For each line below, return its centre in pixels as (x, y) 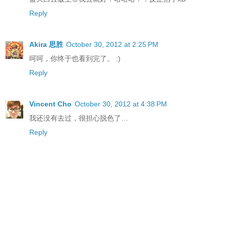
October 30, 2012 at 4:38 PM (121, 104)
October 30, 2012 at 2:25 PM (112, 44)
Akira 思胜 (46, 44)
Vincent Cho (50, 104)
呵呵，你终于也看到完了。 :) (75, 58)
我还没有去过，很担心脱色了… (79, 118)
